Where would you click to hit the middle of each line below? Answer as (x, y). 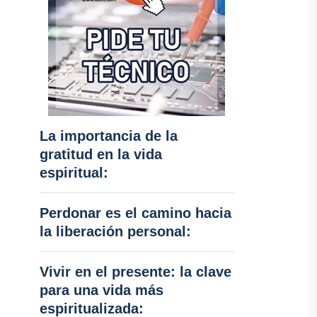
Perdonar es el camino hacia (135, 213)
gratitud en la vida (100, 154)
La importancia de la (108, 136)
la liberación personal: (115, 231)
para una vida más (101, 290)
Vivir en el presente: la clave (135, 272)
